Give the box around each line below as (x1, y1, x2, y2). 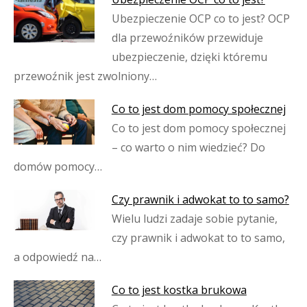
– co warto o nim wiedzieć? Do (111, 140, 265, 155)
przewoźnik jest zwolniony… (14, 69, 157, 84)
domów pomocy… (14, 159, 102, 174)
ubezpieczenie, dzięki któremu (111, 49, 267, 64)
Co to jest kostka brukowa (111, 282, 247, 297)
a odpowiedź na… (14, 249, 101, 265)
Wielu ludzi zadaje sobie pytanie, (111, 211, 278, 226)
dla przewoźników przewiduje (111, 30, 263, 45)
